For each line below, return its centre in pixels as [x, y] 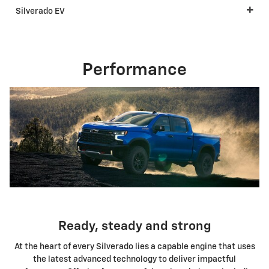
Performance [134, 70]
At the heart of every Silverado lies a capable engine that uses [134, 247]
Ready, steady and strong [134, 226]
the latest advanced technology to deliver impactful [134, 260]
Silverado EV [40, 11]
